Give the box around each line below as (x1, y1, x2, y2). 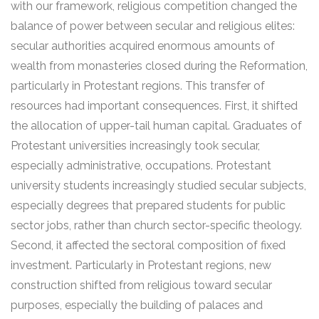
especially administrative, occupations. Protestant (11, 159, 271, 172)
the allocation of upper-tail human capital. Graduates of (11, 119, 302, 132)
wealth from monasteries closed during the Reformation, (11, 59, 308, 73)
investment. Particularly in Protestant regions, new (11, 258, 271, 272)
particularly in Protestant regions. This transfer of (11, 79, 265, 93)
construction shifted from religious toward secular (11, 278, 272, 292)
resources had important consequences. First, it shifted (11, 99, 298, 113)
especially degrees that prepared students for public (11, 199, 286, 212)
